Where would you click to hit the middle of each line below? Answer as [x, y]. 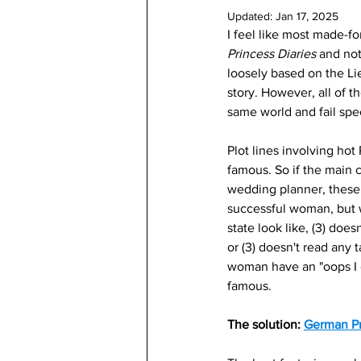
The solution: [266, 324]
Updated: [251, 16]
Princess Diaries [273, 54]
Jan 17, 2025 [307, 16]
